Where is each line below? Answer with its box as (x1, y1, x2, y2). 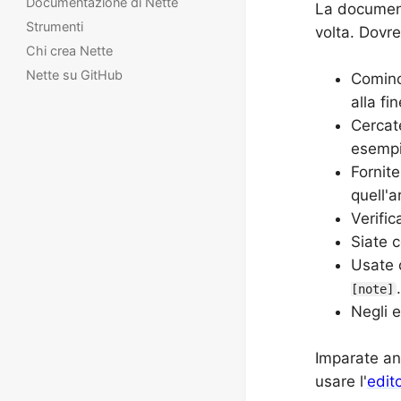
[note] (350, 282, 394, 297)
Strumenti (26, 18, 84, 34)
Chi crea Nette (26, 42, 114, 58)
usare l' (314, 372, 367, 391)
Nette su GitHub (26, 66, 124, 82)
